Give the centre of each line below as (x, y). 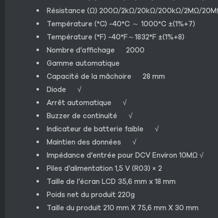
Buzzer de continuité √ (89, 116)
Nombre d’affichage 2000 (95, 50)
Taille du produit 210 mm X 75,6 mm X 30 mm (122, 208)
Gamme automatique (83, 63)
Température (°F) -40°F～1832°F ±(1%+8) (115, 37)
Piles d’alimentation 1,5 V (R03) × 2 (104, 168)
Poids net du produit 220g (91, 194)
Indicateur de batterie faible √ (102, 129)
